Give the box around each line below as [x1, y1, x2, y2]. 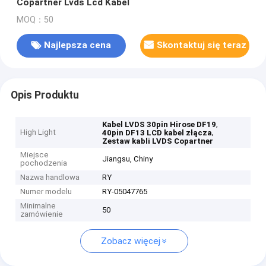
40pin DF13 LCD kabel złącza [102, 128, 213, 138]
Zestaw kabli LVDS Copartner [102, 137, 214, 146]
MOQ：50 [16, 14, 53, 25]
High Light [20, 128, 56, 137]
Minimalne [20, 201, 56, 211]
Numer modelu [20, 187, 72, 197]
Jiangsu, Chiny [102, 154, 153, 164]
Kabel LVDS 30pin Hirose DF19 [102, 120, 217, 129]
